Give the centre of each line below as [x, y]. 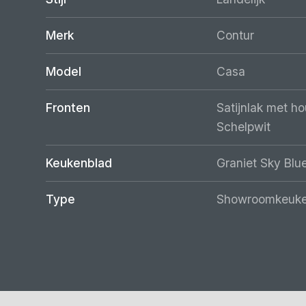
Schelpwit [244, 127]
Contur [236, 36]
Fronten [68, 108]
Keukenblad [79, 163]
